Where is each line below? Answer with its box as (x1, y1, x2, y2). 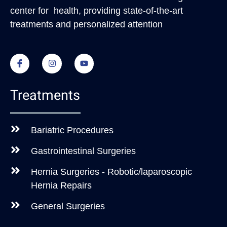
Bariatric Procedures (31, 125, 114, 136)
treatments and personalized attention (10, 19, 163, 29)
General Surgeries (31, 201, 105, 212)
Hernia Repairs (31, 180, 92, 191)
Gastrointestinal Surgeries (31, 146, 136, 157)
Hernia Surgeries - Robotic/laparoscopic (31, 167, 193, 177)
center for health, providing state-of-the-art (10, 5, 183, 16)
